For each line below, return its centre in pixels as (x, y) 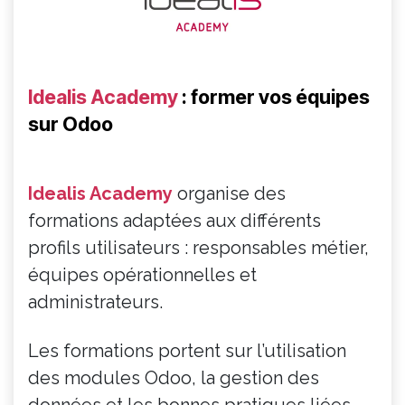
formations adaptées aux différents (174, 221)
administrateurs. (95, 302)
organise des (229, 194)
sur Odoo (71, 124)
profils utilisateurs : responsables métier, (198, 248)
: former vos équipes (274, 97)
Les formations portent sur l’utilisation (187, 351)
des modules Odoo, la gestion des (174, 378)
